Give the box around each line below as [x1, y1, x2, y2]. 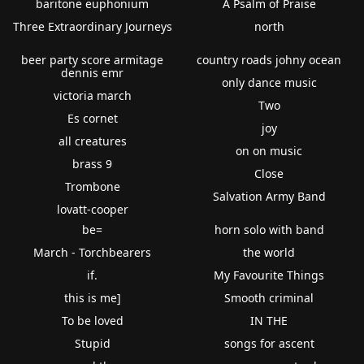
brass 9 [72, 155, 113, 171]
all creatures [58, 132, 127, 149]
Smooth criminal [224, 289, 314, 305]
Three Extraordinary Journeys [12, 18, 172, 34]
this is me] [63, 289, 121, 305]
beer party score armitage [21, 51, 164, 67]
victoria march [53, 87, 132, 103]
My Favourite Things [214, 266, 325, 283]
